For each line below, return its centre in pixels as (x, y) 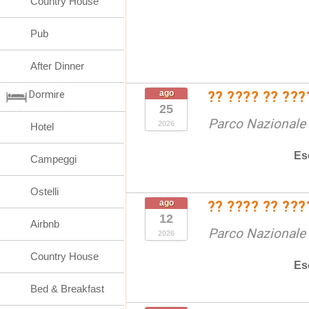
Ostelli (44, 191)
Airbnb (45, 224)
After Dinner (57, 66)
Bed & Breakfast (67, 289)
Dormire (47, 94)
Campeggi (53, 159)
